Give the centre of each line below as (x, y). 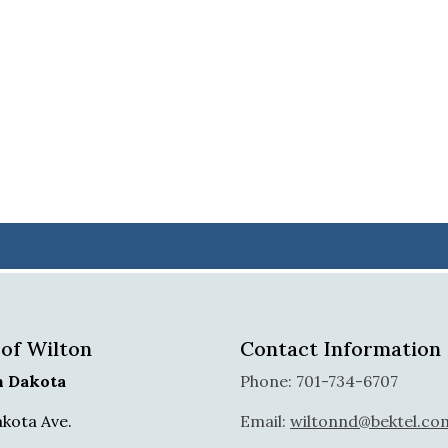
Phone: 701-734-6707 (319, 381)
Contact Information (340, 348)
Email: (265, 421)
